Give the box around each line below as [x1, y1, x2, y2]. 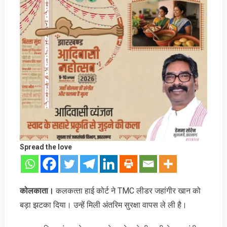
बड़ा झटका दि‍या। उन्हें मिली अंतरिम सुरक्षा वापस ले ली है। [19, 200, 187, 210]
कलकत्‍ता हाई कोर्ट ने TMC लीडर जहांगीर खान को [53, 185, 201, 196]
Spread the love [19, 142, 72, 151]
